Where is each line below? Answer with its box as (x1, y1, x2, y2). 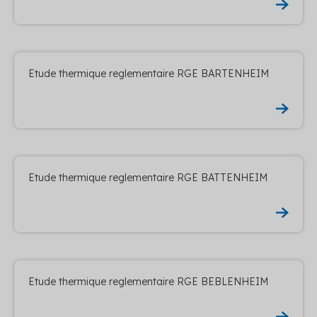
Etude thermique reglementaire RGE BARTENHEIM (28, 67, 269, 80)
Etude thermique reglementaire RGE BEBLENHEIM (28, 275, 268, 288)
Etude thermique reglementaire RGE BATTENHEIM (28, 171, 267, 184)
